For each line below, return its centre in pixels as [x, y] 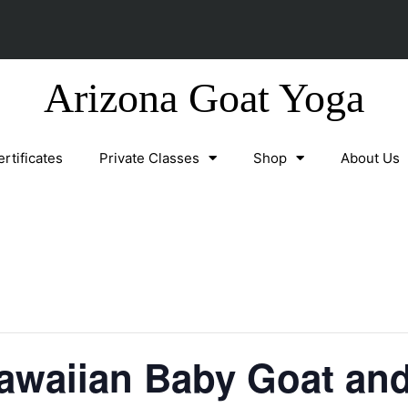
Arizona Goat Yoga [204, 97]
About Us [370, 158]
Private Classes [149, 158]
